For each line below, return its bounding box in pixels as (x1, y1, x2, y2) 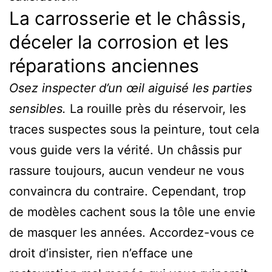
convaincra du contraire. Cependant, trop (9, 183, 246, 199)
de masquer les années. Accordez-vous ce (9, 225, 254, 240)
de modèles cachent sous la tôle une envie (9, 204, 256, 219)
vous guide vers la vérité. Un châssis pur (9, 142, 242, 157)
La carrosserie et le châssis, (9, 7, 246, 29)
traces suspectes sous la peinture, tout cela (9, 121, 259, 137)
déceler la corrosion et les (9, 30, 229, 53)
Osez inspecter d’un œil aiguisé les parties (9, 80, 252, 95)
